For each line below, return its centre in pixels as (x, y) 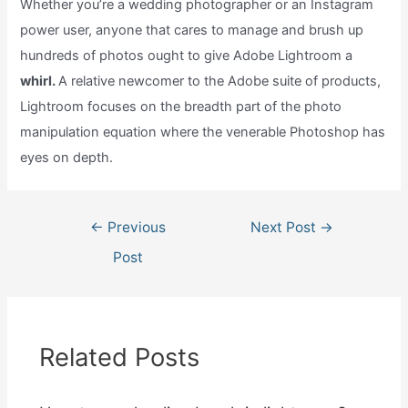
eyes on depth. (67, 157)
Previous (134, 227)
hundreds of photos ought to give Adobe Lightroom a (187, 55)
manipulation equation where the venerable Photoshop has (203, 132)
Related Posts (119, 357)
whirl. (40, 81)
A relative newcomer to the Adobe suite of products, (220, 81)
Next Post (286, 227)
